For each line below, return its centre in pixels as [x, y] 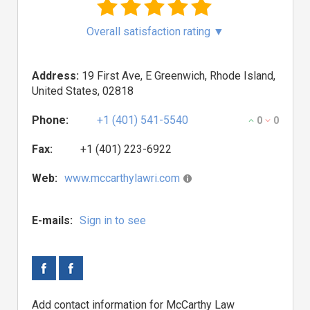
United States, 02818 [83, 91]
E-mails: [52, 220]
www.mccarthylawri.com [122, 178]
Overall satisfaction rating [150, 31]
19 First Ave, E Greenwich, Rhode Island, [177, 76]
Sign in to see [113, 220]
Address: [55, 76]
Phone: [50, 120]
